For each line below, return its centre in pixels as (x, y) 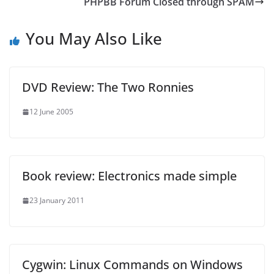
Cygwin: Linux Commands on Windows (132, 265)
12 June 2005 (51, 112)
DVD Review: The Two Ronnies (108, 87)
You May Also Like (94, 39)
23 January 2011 (57, 200)
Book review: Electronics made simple (129, 176)
